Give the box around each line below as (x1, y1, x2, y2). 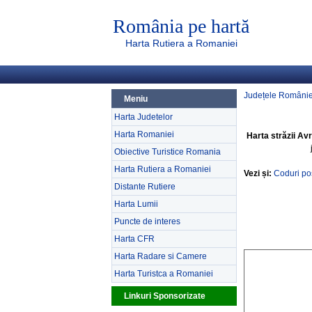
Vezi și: (244, 169, 272, 178)
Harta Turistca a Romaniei (114, 269, 213, 279)
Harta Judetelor (114, 112, 173, 122)
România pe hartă (113, 15, 249, 37)
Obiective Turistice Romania (114, 147, 221, 157)
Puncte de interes (114, 217, 180, 226)
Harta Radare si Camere (114, 251, 207, 261)
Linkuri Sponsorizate (124, 291, 205, 301)
